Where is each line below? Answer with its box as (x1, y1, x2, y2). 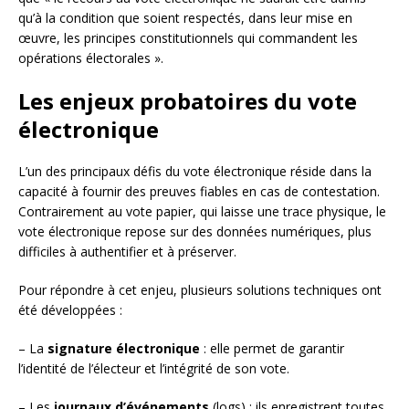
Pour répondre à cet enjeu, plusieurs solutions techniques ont (18, 280, 382, 299)
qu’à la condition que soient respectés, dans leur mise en (18, 8, 352, 26)
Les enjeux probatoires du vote (18, 85, 357, 116)
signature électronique (47, 339, 200, 357)
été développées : (18, 300, 122, 319)
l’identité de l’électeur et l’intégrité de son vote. (18, 359, 289, 377)
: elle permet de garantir (200, 339, 344, 357)
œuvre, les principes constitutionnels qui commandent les (18, 28, 358, 47)
